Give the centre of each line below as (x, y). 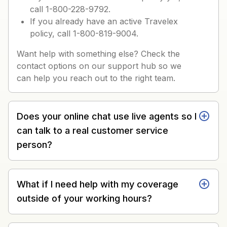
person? (34, 144)
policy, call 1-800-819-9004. (84, 33)
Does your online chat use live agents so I (107, 116)
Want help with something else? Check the (98, 53)
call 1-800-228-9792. (70, 9)
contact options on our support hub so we (99, 66)
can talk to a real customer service (92, 130)
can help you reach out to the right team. (96, 78)
